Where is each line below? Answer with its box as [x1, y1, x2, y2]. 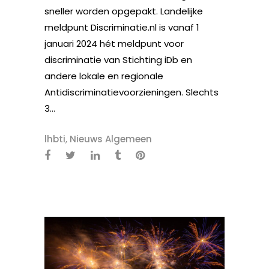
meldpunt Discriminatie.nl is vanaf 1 [44, 21, 199, 34]
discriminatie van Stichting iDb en [44, 53, 192, 66]
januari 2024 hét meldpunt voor [44, 37, 184, 50]
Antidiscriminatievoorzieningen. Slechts [44, 86, 219, 98]
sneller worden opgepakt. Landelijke [44, 5, 203, 17]
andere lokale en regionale [44, 70, 163, 82]
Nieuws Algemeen [70, 133, 152, 145]
